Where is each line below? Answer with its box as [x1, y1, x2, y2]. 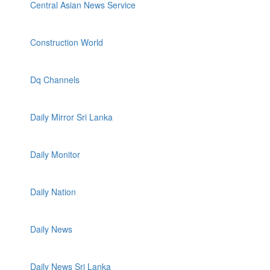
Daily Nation [30, 186, 76, 198]
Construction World [30, 36, 103, 48]
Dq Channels [30, 74, 80, 86]
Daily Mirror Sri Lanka [30, 111, 113, 123]
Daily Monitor [30, 148, 80, 160]
